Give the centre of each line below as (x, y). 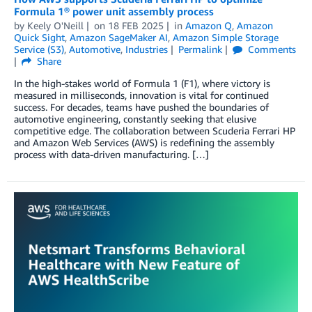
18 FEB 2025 (135, 25)
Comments (270, 49)
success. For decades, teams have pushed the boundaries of (141, 107)
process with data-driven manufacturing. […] (111, 154)
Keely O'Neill (55, 25)
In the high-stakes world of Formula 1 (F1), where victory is (142, 83)
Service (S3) (39, 49)
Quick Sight (39, 37)
